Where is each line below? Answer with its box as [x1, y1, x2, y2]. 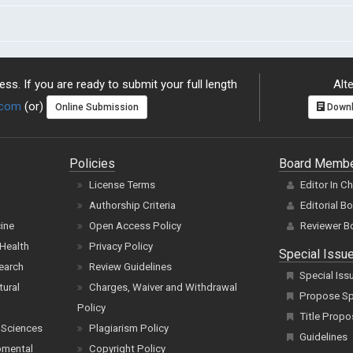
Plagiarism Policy [89, 322, 169, 334]
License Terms [89, 179, 156, 191]
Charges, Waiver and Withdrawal [89, 281, 238, 293]
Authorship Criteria [89, 199, 176, 211]
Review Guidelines [89, 261, 173, 273]
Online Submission [55, 102, 139, 113]
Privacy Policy [89, 240, 154, 252]
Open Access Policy [89, 220, 182, 232]
